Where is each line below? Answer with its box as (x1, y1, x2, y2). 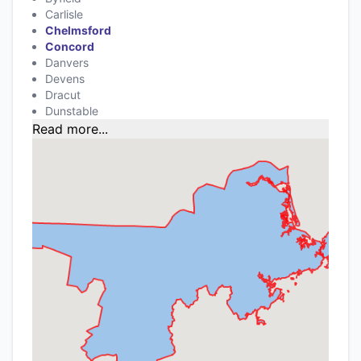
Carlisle (45, 6, 83, 21)
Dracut (45, 87, 81, 102)
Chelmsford (45, 23, 111, 37)
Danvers (45, 55, 89, 69)
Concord (45, 39, 94, 53)
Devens (45, 71, 85, 85)
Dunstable (45, 103, 98, 118)
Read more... (32, 120, 108, 137)
